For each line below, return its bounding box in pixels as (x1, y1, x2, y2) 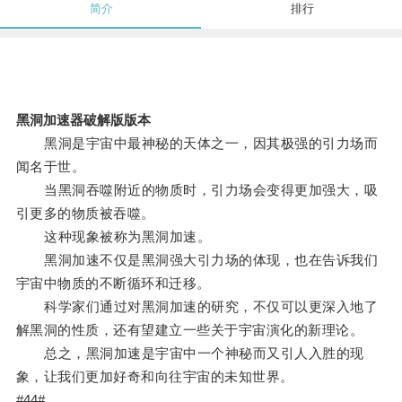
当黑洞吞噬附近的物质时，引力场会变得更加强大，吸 (15, 182, 379, 198)
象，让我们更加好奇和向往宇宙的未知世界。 (15, 369, 294, 385)
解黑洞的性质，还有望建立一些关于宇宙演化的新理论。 (15, 322, 364, 338)
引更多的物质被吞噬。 (15, 205, 155, 222)
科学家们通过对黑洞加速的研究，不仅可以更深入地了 (15, 299, 379, 315)
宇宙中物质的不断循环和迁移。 (15, 275, 211, 292)
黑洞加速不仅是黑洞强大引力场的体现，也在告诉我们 (15, 252, 379, 268)
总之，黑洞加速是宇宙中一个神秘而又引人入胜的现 (15, 345, 364, 362)
